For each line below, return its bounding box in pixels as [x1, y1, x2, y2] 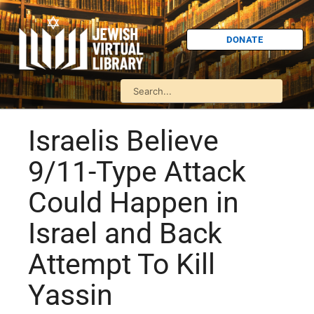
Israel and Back [28, 217, 222, 251]
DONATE [226, 34, 264, 45]
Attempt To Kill [28, 247, 215, 282]
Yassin [28, 278, 113, 313]
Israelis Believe [28, 124, 219, 158]
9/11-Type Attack [28, 155, 246, 189]
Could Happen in [28, 186, 239, 220]
